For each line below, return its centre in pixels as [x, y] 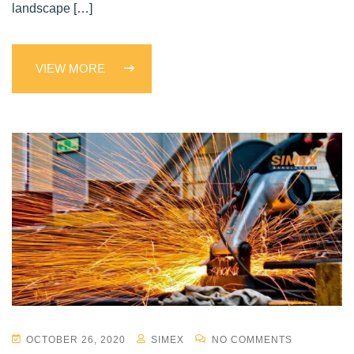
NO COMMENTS [250, 339]
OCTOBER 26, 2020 [76, 339]
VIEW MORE [72, 68]
